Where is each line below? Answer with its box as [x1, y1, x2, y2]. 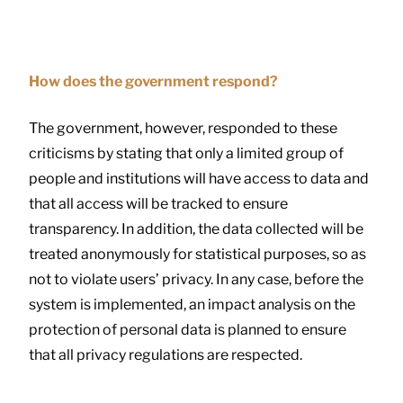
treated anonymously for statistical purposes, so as [29, 245, 366, 263]
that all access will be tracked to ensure [29, 194, 288, 212]
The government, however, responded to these [29, 119, 337, 137]
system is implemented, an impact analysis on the [29, 295, 355, 313]
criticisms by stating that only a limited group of [29, 144, 344, 162]
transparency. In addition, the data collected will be [29, 219, 363, 237]
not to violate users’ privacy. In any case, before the [29, 270, 363, 288]
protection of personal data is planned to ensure [29, 320, 346, 338]
